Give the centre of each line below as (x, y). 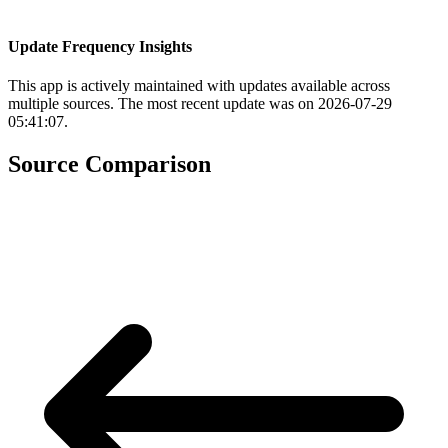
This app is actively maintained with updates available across (199, 86)
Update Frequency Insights (100, 47)
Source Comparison (109, 164)
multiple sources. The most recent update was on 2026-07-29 (200, 104)
